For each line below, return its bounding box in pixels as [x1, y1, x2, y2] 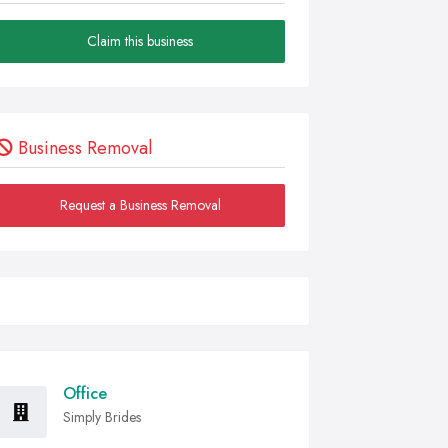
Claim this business [87, 31, 193, 51]
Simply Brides [63, 407, 141, 427]
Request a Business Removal [59, 195, 221, 215]
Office [63, 382, 107, 405]
